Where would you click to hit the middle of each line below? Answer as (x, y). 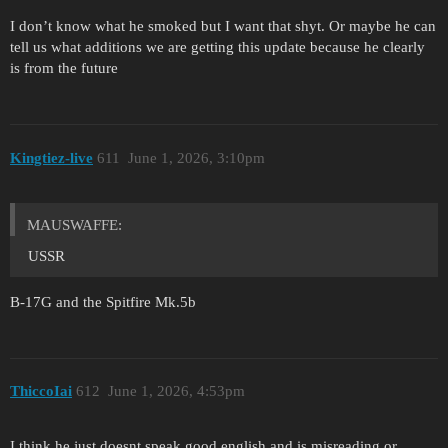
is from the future (64, 68)
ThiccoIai (41, 391)
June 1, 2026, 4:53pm (176, 391)
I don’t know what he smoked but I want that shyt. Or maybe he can (223, 26)
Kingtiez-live (51, 157)
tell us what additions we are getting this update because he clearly (217, 47)
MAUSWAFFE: (74, 224)
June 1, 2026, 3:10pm (196, 157)
